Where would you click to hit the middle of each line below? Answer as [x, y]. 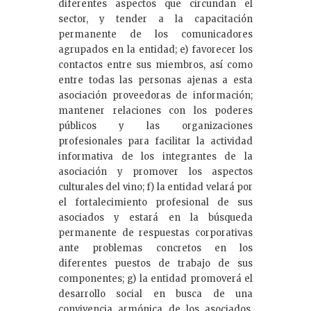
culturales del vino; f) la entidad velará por [155, 187]
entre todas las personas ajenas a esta [155, 80]
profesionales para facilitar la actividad [155, 141]
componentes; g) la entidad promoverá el [155, 278]
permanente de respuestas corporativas [155, 233]
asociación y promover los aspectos [155, 171]
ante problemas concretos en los [155, 248]
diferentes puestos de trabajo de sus [155, 263]
